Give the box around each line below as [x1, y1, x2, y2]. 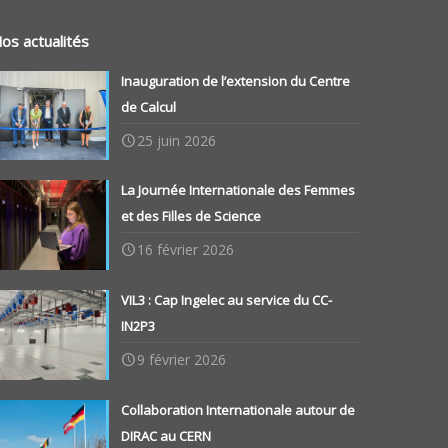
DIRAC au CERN [121, 426, 212, 445]
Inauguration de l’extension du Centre [121, 71, 351, 90]
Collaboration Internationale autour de [121, 400, 356, 419]
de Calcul [121, 97, 177, 116]
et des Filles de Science [121, 207, 262, 226]
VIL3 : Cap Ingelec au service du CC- [121, 291, 333, 310]
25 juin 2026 [137, 130, 217, 150]
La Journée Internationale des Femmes [121, 181, 356, 200]
